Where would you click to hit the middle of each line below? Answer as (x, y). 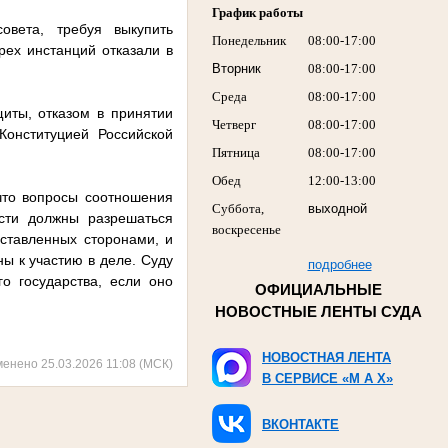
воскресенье (246, 230)
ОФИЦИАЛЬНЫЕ (318, 289)
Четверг (233, 125)
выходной (337, 209)
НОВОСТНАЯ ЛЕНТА (326, 357)
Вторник (236, 69)
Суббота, (237, 209)
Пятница (235, 153)
